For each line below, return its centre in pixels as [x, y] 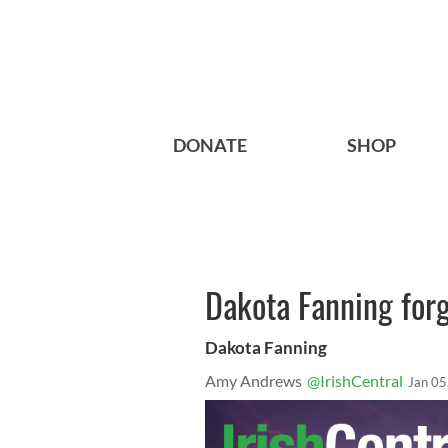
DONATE [210, 145]
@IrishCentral [355, 381]
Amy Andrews [253, 381]
